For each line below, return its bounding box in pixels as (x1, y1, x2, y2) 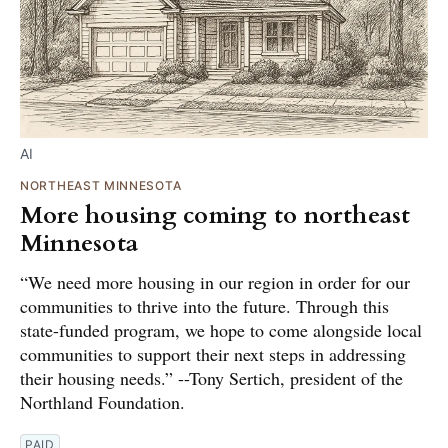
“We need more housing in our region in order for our (20, 269, 410, 294)
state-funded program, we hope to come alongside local (20, 317, 422, 342)
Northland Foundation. (20, 389, 185, 414)
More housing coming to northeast (20, 198, 411, 232)
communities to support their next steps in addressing (20, 341, 406, 366)
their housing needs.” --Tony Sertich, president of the (20, 365, 403, 390)
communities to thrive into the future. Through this (20, 293, 389, 318)
